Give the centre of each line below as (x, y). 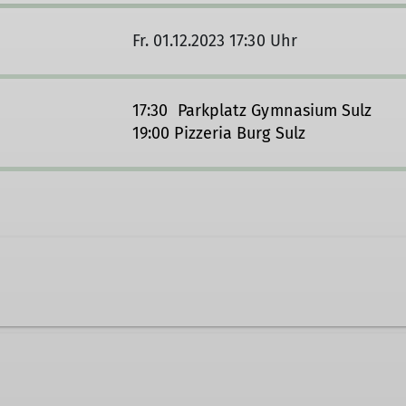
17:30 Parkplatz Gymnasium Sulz (252, 111)
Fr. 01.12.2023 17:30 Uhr (215, 41)
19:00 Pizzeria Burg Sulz (219, 134)
